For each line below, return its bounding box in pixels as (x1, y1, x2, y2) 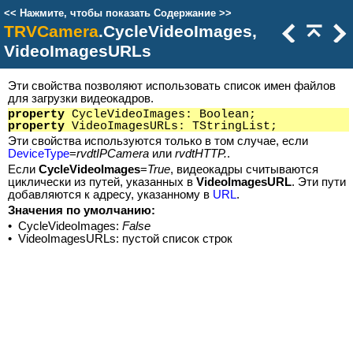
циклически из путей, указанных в (8, 176, 196, 188)
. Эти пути (292, 176, 346, 188)
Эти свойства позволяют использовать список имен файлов (8, 80, 336, 92)
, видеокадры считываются (170, 163, 318, 176)
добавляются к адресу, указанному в (8, 188, 213, 201)
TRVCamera (4, 22, 98, 41)
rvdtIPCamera (76, 147, 149, 160)
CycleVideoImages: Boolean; (65, 108, 256, 121)
